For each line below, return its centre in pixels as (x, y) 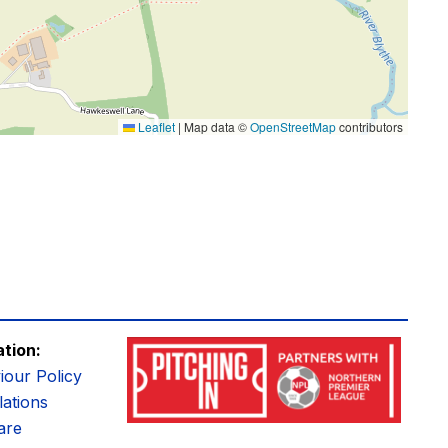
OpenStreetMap (293, 127)
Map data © (215, 127)
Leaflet (155, 127)
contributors (369, 127)
